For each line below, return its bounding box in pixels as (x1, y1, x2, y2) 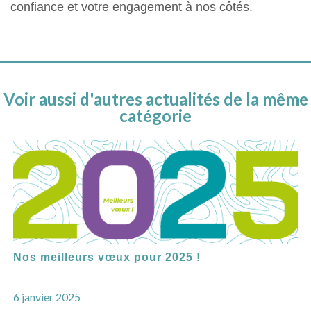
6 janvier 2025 (12, 290, 81, 304)
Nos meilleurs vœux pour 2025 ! (12, 251, 201, 264)
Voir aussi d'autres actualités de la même (3, 89, 308, 110)
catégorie (119, 106, 192, 126)
